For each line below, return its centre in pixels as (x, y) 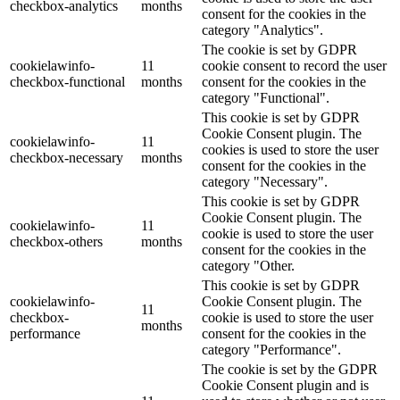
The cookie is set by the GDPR (290, 369)
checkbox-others (56, 241)
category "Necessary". (265, 181)
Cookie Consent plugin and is (285, 385)
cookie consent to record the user (294, 65)
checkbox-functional (67, 81)
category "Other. (248, 265)
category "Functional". (266, 97)
